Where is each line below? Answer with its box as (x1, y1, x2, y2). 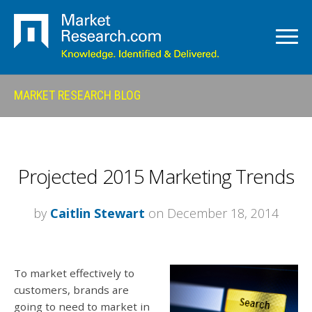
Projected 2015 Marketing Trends (18, 163, 294, 189)
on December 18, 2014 (145, 205, 279, 221)
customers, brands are (14, 283, 129, 297)
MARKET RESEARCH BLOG (14, 88, 141, 102)
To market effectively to (14, 266, 134, 280)
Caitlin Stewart (50, 205, 145, 221)
